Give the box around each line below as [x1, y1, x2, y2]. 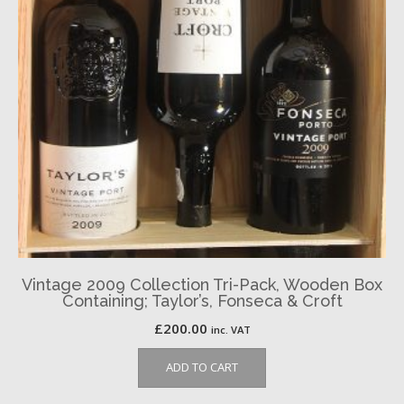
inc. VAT [210, 323, 251, 336]
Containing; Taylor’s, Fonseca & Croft [61, 291, 343, 310]
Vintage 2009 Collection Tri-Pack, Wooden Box [22, 275, 382, 294]
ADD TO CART [166, 359, 238, 375]
